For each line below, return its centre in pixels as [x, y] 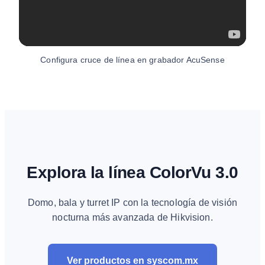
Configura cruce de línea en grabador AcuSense [132, 60]
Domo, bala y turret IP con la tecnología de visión [132, 202]
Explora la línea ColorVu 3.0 [132, 172]
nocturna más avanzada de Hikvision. [132, 217]
